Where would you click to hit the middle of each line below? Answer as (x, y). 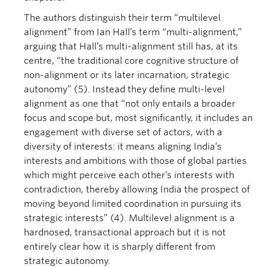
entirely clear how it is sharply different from (119, 247)
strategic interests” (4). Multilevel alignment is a (129, 218)
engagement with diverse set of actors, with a (123, 132)
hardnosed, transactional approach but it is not (125, 232)
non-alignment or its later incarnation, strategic (127, 75)
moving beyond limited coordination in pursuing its (133, 204)
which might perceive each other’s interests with (129, 175)
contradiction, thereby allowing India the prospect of (137, 190)
